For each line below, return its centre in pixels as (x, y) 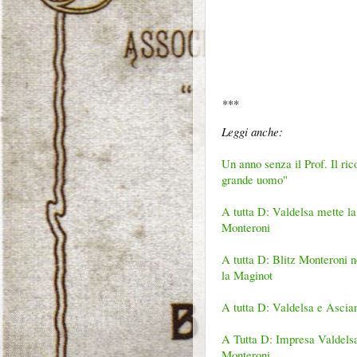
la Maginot (247, 275)
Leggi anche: (252, 132)
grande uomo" (255, 180)
